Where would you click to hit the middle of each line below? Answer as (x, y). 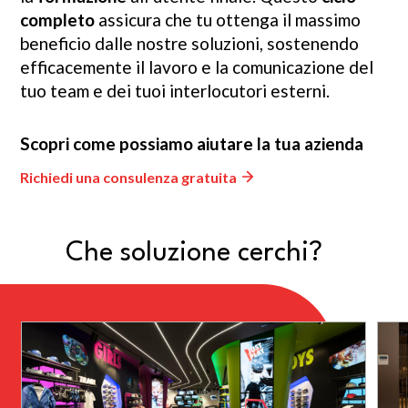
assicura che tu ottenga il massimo (228, 20)
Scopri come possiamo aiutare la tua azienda (192, 144)
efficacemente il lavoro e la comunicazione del (197, 67)
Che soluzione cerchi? (194, 254)
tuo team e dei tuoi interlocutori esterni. (175, 91)
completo (58, 20)
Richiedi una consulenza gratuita (129, 178)
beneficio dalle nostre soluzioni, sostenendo (190, 44)
